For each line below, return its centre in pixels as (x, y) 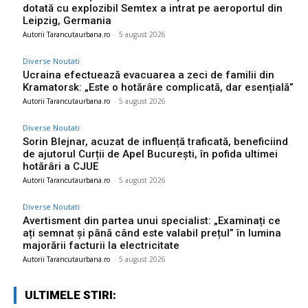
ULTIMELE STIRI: (70, 295)
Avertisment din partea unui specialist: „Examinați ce (152, 221)
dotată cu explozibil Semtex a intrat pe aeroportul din (153, 9)
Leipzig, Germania (67, 21)
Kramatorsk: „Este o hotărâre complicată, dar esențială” (158, 88)
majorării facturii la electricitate (101, 246)
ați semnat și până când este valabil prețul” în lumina (152, 233)
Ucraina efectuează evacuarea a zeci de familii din (148, 75)
